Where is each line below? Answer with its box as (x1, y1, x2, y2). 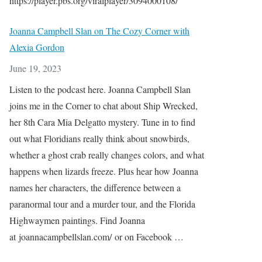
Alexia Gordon (9, 41, 64, 53)
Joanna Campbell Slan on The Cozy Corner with (9, 25, 189, 37)
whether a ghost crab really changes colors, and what (9, 149, 204, 161)
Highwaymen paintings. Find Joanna (9, 214, 145, 226)
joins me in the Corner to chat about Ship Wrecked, (9, 99, 198, 112)
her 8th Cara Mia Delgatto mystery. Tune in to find (9, 116, 195, 128)
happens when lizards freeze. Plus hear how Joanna (9, 165, 198, 177)
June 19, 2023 (9, 62, 61, 74)
